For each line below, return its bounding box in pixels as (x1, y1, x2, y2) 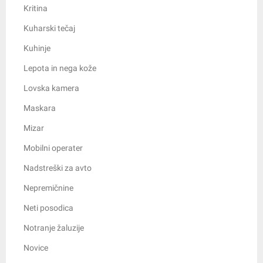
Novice (23, 243, 48, 253)
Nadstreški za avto (23, 163, 92, 173)
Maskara (23, 103, 56, 113)
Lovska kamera (23, 83, 79, 93)
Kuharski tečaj (23, 23, 75, 33)
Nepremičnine (23, 183, 73, 193)
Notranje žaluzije (23, 223, 84, 233)
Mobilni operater (23, 143, 83, 153)
